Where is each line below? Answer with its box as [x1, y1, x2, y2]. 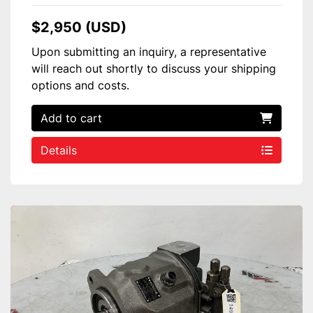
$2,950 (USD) [31, 18, 126, 36]
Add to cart [41, 110, 102, 125]
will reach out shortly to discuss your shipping [31, 61, 276, 75]
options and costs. [31, 78, 129, 92]
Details [41, 143, 77, 157]
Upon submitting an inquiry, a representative [31, 44, 266, 59]
